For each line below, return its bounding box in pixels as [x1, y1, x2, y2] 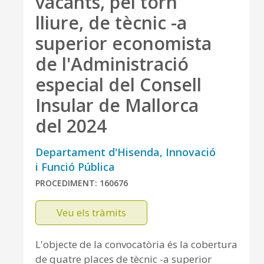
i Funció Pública [35, 160, 115, 174]
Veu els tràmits [57, 206, 126, 219]
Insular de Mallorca [35, 93, 199, 117]
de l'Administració [35, 52, 189, 76]
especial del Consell [35, 72, 202, 97]
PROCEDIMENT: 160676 [35, 177, 128, 189]
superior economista [35, 31, 212, 55]
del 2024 [35, 114, 107, 138]
